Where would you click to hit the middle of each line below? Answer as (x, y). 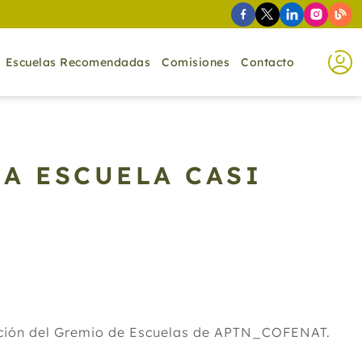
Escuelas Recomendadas (78, 62)
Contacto (267, 62)
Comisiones (196, 62)
